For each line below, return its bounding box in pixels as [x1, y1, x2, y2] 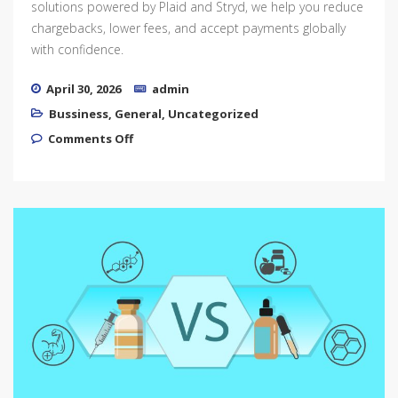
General [115, 105, 162, 122]
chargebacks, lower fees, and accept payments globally [31, 19, 346, 36]
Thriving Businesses [132, 140, 252, 157]
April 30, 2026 [46, 80, 121, 97]
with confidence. [31, 40, 123, 58]
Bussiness [49, 105, 108, 122]
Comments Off [48, 130, 133, 147]
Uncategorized [168, 105, 259, 122]
